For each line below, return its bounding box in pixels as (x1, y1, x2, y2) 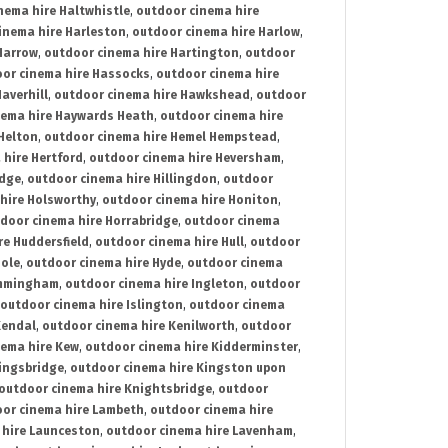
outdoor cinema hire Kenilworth (42, 319, 235, 334)
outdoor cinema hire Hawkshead (54, 88, 250, 103)
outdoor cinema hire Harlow (132, 25, 300, 40)
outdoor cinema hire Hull (95, 235, 244, 250)
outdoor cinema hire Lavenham (106, 424, 293, 439)
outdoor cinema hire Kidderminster (85, 340, 298, 355)
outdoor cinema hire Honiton (102, 193, 278, 208)
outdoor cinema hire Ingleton (65, 277, 244, 292)
